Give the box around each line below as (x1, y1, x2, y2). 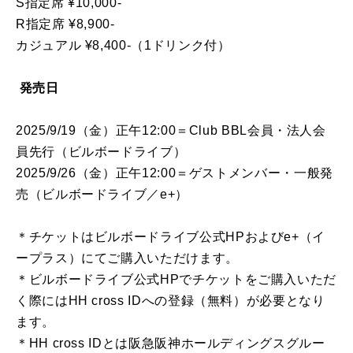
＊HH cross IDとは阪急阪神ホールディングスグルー (16, 336, 325, 350)
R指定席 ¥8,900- (16, 17, 115, 31)
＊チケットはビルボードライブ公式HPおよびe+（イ (16, 229, 325, 243)
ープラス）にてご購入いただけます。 (16, 251, 239, 265)
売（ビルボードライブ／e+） (16, 187, 188, 201)
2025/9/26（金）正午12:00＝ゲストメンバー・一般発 (16, 165, 333, 180)
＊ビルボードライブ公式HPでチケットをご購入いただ (16, 272, 336, 286)
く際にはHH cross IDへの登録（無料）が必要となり (16, 293, 325, 307)
